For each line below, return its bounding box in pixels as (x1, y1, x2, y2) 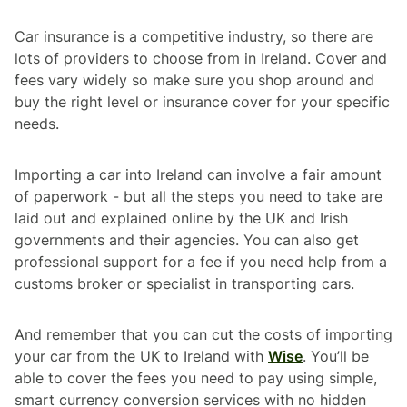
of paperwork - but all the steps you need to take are (15, 186, 382, 205)
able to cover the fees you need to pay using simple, (15, 368, 377, 387)
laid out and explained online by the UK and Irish (15, 208, 348, 227)
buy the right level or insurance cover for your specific (15, 92, 390, 111)
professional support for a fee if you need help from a (15, 252, 387, 271)
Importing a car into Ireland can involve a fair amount (15, 164, 382, 184)
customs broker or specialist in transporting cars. (15, 273, 354, 293)
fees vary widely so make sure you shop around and (15, 70, 374, 89)
